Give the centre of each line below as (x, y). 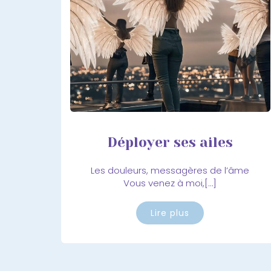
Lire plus (170, 213)
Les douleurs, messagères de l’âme (170, 170)
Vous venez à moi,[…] (170, 183)
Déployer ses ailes (170, 142)
